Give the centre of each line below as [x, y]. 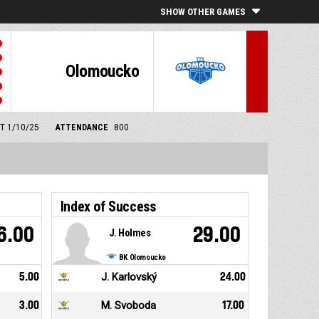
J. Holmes [130, 233]
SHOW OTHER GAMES [203, 12]
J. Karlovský [129, 277]
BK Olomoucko [142, 258]
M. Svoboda [128, 306]
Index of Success [108, 207]
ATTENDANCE [82, 127]
